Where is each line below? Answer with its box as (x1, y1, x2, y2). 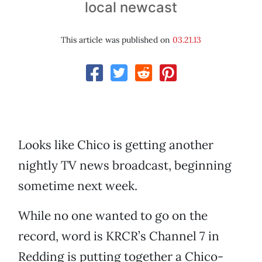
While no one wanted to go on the (18, 208, 208, 224)
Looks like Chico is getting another (18, 137, 213, 153)
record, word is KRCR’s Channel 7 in (18, 228, 219, 244)
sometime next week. (18, 178, 137, 194)
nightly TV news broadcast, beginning (18, 157, 232, 174)
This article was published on (61, 35, 173, 46)
